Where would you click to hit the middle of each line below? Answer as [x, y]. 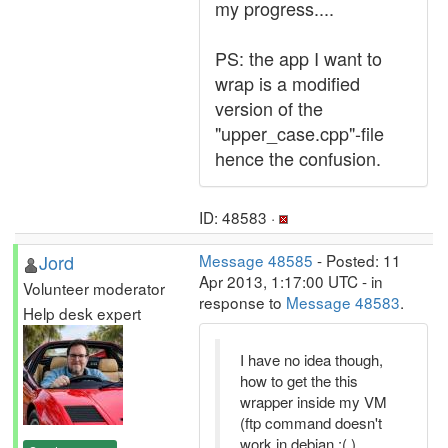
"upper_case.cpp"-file [299, 133]
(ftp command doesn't [311, 422]
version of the [269, 108]
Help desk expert [82, 313]
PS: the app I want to [298, 58]
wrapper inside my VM [313, 401]
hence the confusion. [298, 158]
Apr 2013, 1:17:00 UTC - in [291, 281]
